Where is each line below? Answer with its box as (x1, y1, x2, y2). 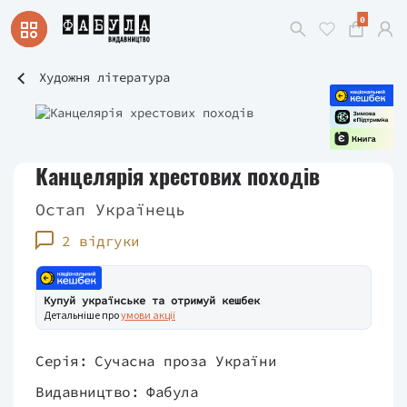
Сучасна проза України (94, 352, 277, 370)
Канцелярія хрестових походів (35, 159, 320, 192)
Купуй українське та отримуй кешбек (44, 293, 260, 307)
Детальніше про (44, 308, 121, 322)
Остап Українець (35, 199, 185, 220)
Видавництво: (35, 382, 140, 401)
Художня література (39, 69, 170, 85)
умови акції (121, 308, 175, 322)
